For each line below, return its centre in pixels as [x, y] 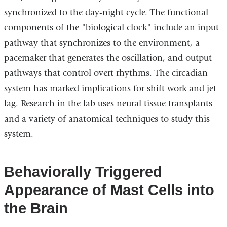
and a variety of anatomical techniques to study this [107, 119]
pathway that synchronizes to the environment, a [102, 43]
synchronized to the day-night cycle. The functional [106, 12]
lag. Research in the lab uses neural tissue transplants [108, 103]
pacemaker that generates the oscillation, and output [108, 58]
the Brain [36, 208]
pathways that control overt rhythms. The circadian [106, 73]
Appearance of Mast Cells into [109, 190]
